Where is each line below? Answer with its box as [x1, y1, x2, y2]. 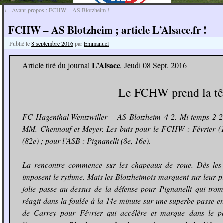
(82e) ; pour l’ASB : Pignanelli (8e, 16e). [22, 135, 151, 146]
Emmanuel [84, 39, 109, 47]
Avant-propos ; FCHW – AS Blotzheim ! [10, 6, 109, 14]
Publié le [9, 39, 30, 47]
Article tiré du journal [22, 60, 92, 70]
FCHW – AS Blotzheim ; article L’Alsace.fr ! [8, 22, 207, 37]
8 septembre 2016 [31, 39, 73, 47]
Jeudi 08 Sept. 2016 [124, 60, 187, 70]
